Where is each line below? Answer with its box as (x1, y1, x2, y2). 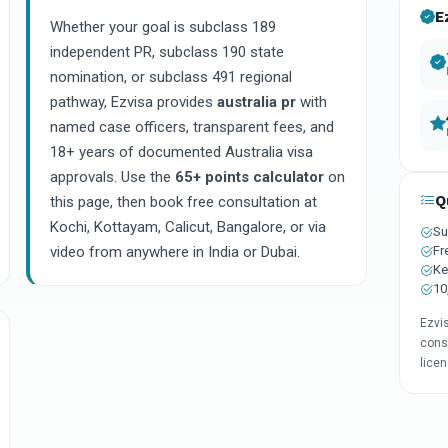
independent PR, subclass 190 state (50, 43, 284, 61)
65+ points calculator (175, 168, 324, 186)
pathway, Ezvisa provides (50, 93, 217, 111)
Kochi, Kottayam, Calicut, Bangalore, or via (50, 218, 326, 236)
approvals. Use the (50, 168, 175, 186)
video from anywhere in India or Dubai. (50, 243, 300, 261)
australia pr (217, 93, 296, 111)
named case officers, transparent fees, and (50, 118, 334, 136)
